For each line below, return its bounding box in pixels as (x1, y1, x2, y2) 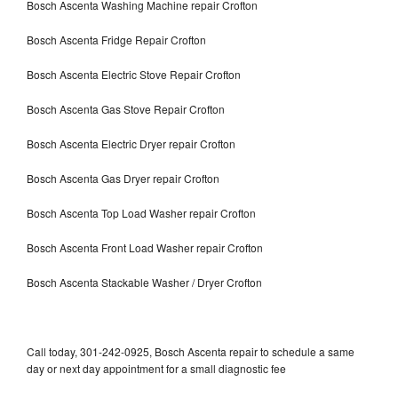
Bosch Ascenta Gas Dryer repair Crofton (27, 170, 219, 186)
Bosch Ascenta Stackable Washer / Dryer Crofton (27, 274, 262, 290)
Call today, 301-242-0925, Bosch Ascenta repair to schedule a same (27, 343, 354, 359)
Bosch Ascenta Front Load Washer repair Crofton (27, 239, 263, 255)
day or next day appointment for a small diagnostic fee (27, 360, 286, 376)
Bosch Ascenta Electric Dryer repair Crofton (27, 135, 235, 151)
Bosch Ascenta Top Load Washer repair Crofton (27, 204, 256, 220)
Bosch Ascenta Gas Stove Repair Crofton (27, 100, 225, 116)
